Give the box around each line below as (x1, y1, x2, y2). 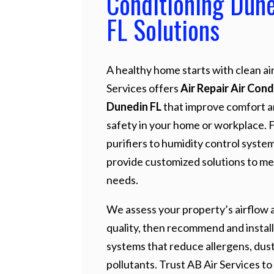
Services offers (106, 81, 180, 95)
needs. (106, 173, 138, 187)
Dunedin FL (106, 100, 161, 114)
